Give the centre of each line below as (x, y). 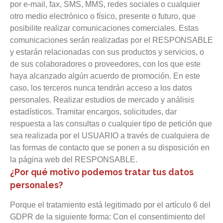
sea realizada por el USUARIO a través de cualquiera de (110, 136)
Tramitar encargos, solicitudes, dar (116, 112)
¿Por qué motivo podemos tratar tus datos (102, 172)
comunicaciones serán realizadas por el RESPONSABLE (111, 40)
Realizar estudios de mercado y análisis (124, 100)
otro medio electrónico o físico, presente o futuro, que (103, 16)
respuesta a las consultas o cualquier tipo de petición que (111, 124)
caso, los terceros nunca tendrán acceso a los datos (101, 88)
